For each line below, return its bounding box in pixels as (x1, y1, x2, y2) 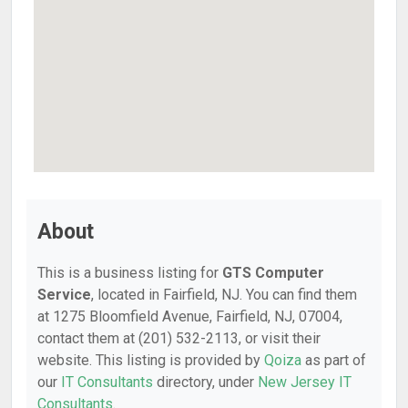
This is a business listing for (37, 264, 222, 281)
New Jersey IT (258, 373, 352, 391)
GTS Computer (222, 264, 324, 281)
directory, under (153, 373, 258, 391)
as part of (301, 352, 366, 369)
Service (37, 286, 91, 303)
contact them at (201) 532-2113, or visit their (37, 330, 321, 347)
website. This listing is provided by (37, 352, 264, 369)
